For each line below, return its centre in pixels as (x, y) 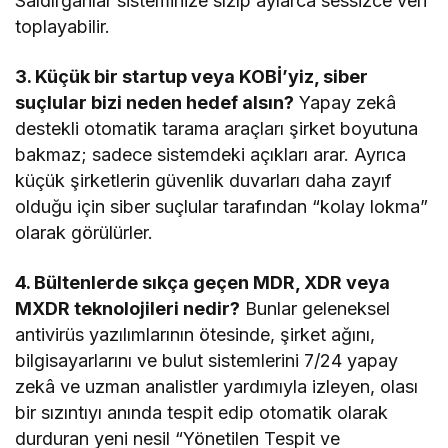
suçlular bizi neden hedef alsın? (155, 102)
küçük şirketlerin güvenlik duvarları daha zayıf (204, 180)
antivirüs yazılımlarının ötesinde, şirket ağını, (195, 334)
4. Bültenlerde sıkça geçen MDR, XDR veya (203, 282)
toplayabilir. (62, 26)
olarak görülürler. (84, 232)
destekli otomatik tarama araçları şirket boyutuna (217, 128)
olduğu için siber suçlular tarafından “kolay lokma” (222, 206)
